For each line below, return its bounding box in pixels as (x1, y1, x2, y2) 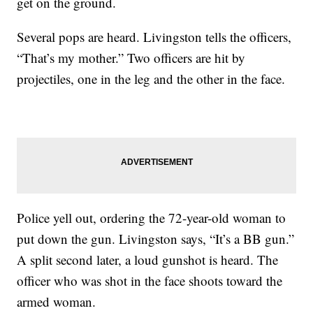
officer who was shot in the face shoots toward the (17, 271, 283, 289)
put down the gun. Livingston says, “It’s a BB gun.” (17, 229, 295, 247)
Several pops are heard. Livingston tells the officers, (17, 27, 292, 45)
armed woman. (17, 292, 96, 310)
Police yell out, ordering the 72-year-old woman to (17, 208, 286, 226)
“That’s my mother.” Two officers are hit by (17, 48, 246, 66)
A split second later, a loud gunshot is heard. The (17, 250, 279, 268)
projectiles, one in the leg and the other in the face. (17, 69, 286, 87)
